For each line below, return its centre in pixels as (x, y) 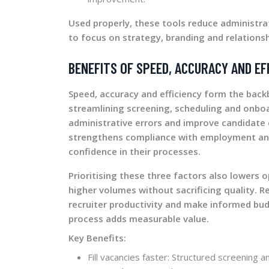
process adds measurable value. (139, 218)
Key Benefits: (97, 237)
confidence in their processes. (134, 151)
